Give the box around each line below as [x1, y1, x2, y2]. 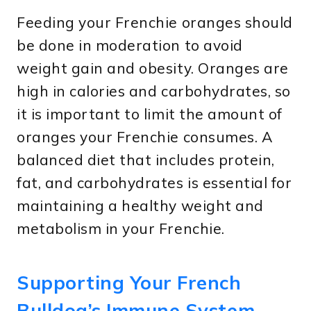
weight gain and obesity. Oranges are [17, 59, 289, 78]
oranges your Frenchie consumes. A [17, 128, 273, 146]
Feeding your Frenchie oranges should [17, 13, 293, 32]
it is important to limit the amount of [17, 105, 283, 124]
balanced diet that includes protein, [17, 151, 275, 169]
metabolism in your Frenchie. [17, 219, 225, 238]
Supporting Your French [17, 270, 242, 294]
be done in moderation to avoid [17, 36, 243, 55]
